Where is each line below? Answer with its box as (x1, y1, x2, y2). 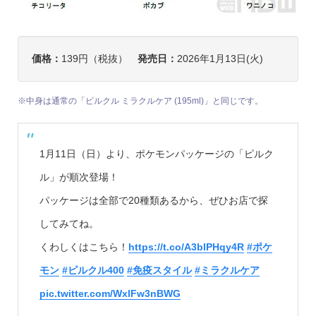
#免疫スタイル (126, 265, 192, 276)
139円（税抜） (61, 53, 138, 65)
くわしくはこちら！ (39, 241, 128, 253)
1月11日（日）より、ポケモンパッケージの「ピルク (39, 148, 274, 160)
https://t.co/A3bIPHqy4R (128, 241, 244, 253)
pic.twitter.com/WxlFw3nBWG (39, 288, 181, 300)
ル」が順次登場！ (39, 171, 119, 183)
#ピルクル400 (61, 265, 124, 276)
